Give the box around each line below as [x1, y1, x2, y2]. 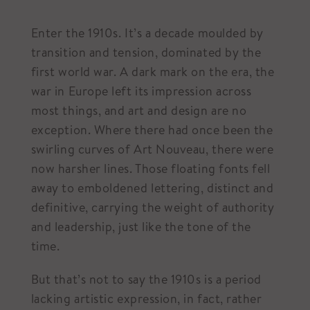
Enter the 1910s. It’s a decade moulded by [30, 24, 264, 42]
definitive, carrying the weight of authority [30, 199, 275, 216]
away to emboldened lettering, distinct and [30, 179, 274, 197]
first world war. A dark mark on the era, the [30, 63, 275, 80]
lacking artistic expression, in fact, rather [30, 290, 262, 307]
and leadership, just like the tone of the [30, 218, 251, 235]
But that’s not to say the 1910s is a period [30, 271, 262, 288]
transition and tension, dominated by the [30, 44, 262, 61]
